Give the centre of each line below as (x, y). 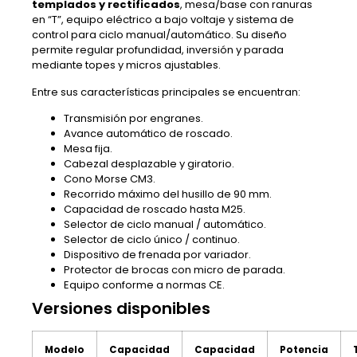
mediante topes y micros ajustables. (126, 65)
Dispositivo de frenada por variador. (157, 255)
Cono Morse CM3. (110, 179)
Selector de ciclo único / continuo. (152, 240)
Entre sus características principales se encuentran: (166, 92)
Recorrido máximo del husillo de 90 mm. (168, 194)
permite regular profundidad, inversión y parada (158, 50)
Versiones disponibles (121, 309)
